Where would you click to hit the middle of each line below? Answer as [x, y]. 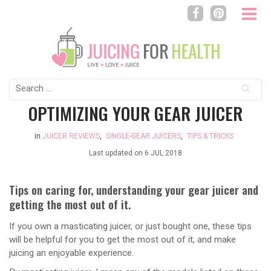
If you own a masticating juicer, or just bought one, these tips [130, 226]
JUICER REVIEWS [71, 136]
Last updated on [117, 153]
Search [22, 84]
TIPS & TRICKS [210, 136]
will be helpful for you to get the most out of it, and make [122, 239]
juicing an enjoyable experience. [71, 253]
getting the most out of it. [70, 204]
